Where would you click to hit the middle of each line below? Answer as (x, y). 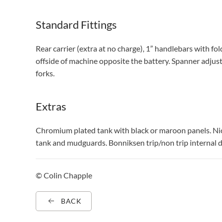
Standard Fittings (76, 25)
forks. (45, 73)
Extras (51, 106)
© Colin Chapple (64, 175)
